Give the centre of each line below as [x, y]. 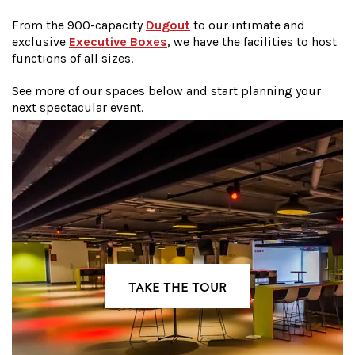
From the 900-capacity [79, 25]
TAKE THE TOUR [177, 286]
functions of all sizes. [74, 59]
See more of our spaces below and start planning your [166, 91]
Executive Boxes [118, 42]
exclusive [40, 42]
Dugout [168, 25]
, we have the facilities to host [252, 42]
